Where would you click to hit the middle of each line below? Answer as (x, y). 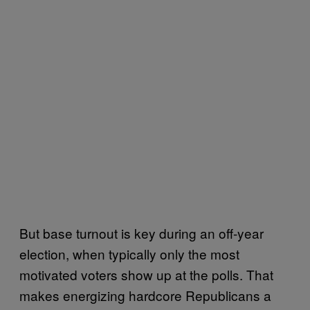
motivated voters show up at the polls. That (146, 274)
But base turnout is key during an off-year (142, 232)
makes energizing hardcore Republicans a (145, 295)
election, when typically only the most (129, 253)
